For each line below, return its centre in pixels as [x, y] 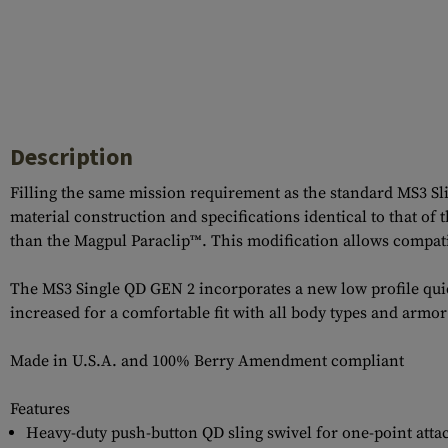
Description [71, 156]
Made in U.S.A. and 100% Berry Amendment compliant [207, 361]
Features [40, 409]
